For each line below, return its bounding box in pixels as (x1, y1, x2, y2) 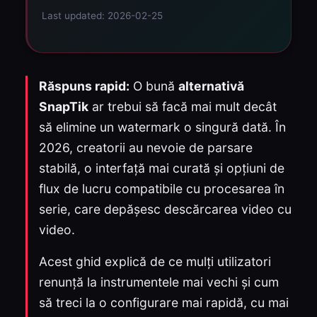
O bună (129, 79, 178, 93)
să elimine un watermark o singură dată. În (39, 120, 286, 134)
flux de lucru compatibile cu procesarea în (39, 181, 284, 196)
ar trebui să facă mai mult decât (88, 99, 277, 114)
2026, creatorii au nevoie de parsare (39, 140, 253, 155)
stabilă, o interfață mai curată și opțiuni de (39, 161, 284, 175)
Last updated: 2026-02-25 (42, 10, 163, 21)
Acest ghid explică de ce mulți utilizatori (39, 254, 271, 269)
